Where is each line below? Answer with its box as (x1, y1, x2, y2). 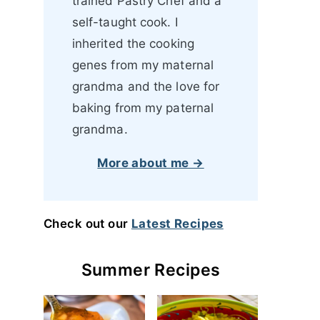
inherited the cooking (71, 36, 194, 51)
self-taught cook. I (71, 15, 178, 29)
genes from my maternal (71, 58, 214, 72)
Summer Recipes (81, 260, 221, 280)
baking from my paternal (71, 101, 214, 115)
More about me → (97, 156, 204, 170)
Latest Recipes (131, 216, 224, 231)
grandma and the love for (71, 79, 220, 94)
